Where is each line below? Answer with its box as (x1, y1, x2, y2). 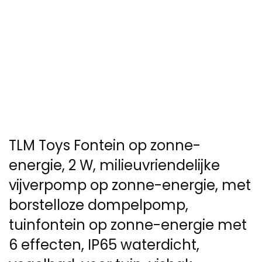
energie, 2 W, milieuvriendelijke (9, 156, 220, 175)
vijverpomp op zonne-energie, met (9, 175, 251, 195)
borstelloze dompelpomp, (9, 195, 188, 215)
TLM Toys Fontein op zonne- (9, 136, 201, 156)
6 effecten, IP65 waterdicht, (9, 235, 199, 255)
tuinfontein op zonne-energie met (9, 215, 247, 235)
